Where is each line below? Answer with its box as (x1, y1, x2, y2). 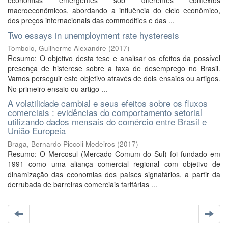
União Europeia (8, 124, 66, 137)
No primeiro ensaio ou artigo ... (8, 83, 107, 94)
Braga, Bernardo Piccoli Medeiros (8, 139, 115, 149)
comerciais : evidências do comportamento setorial (8, 106, 202, 119)
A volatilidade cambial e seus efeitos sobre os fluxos (8, 97, 208, 109)
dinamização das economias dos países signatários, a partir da (8, 169, 220, 179)
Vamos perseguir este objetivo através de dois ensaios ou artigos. (8, 73, 220, 83)
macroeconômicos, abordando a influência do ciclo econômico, (8, 5, 220, 15)
